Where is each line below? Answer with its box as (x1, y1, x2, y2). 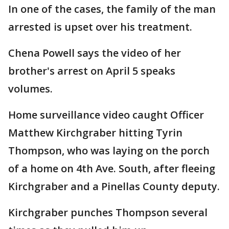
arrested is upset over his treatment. (8, 20, 192, 34)
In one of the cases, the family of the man (8, 2, 216, 16)
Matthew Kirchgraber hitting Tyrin (8, 126, 182, 140)
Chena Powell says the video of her (8, 46, 181, 60)
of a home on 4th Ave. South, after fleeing (8, 162, 215, 175)
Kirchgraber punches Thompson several (8, 205, 208, 219)
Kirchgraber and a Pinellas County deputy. (8, 179, 220, 193)
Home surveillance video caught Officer (8, 108, 204, 122)
